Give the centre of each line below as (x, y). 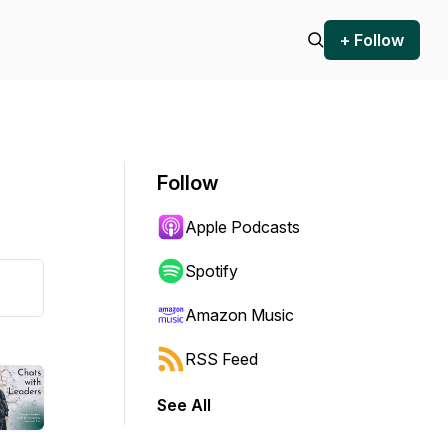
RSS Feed (221, 359)
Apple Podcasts (242, 227)
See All (184, 405)
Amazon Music (239, 315)
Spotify (211, 271)
